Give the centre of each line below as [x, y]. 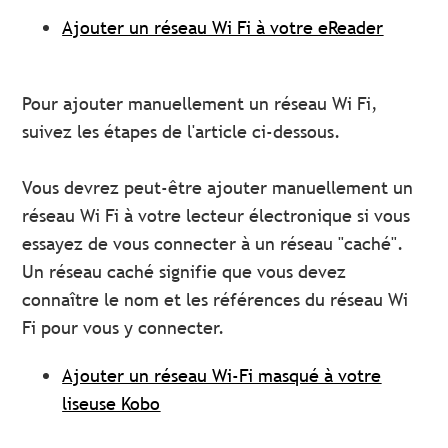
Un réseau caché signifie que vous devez [184, 272]
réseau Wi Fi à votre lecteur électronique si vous [216, 216]
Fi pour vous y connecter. [124, 328]
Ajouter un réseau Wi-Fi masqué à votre [222, 376]
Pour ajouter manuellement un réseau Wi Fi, [200, 104]
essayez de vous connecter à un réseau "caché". [213, 244]
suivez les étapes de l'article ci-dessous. [182, 132]
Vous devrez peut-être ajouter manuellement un [218, 188]
